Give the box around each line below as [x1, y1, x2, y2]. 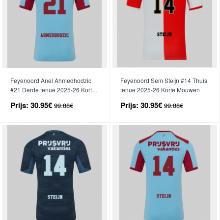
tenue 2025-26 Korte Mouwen [120, 85, 200, 94]
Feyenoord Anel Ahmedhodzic [10, 76, 91, 84]
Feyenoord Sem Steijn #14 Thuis [120, 76, 207, 84]
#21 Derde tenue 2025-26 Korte [10, 85, 95, 94]
